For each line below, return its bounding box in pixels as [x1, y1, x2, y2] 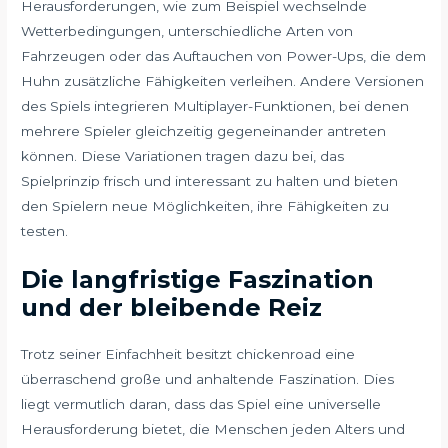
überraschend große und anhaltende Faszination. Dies [21, 371, 395, 388]
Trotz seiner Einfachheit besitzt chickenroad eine [21, 346, 356, 363]
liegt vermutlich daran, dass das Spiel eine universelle [21, 396, 382, 413]
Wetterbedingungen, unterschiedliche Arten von [21, 23, 354, 40]
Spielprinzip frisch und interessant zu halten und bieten [21, 173, 399, 190]
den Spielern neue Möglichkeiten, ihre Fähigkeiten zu [21, 198, 390, 215]
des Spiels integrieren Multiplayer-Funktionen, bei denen [21, 98, 410, 115]
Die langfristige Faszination [21, 265, 375, 295]
